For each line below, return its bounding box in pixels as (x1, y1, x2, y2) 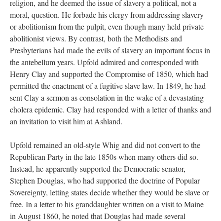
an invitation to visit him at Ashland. (10, 116, 122, 126)
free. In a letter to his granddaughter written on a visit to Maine (10, 199, 204, 209)
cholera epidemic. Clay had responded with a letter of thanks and (10, 104, 211, 114)
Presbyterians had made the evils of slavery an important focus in (10, 45, 210, 55)
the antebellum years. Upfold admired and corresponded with (10, 57, 199, 67)
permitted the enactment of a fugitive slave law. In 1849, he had (10, 80, 206, 91)
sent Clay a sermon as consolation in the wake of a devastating (10, 92, 204, 103)
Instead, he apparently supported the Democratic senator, (10, 163, 185, 174)
